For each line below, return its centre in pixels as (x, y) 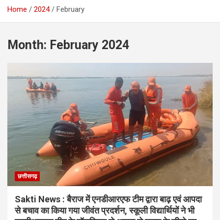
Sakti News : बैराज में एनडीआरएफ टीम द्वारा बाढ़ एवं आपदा (108, 199)
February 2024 (89, 45)
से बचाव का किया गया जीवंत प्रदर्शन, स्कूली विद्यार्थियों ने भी (105, 211)
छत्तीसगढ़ (27, 177)
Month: (28, 45)
